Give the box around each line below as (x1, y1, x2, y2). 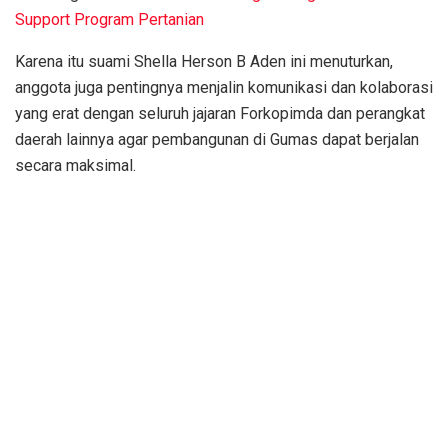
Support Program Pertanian (15, 9, 204, 29)
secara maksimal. (15, 155, 136, 175)
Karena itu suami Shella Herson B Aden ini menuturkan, (15, 51, 393, 71)
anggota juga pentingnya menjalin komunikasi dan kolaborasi (15, 77, 433, 97)
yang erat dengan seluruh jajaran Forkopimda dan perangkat (15, 103, 425, 123)
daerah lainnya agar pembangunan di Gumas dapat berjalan (15, 129, 419, 149)
